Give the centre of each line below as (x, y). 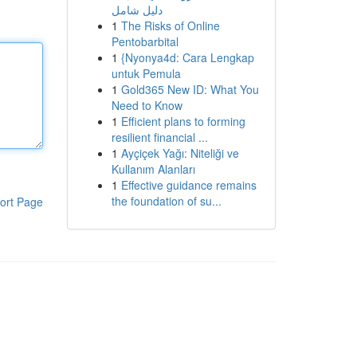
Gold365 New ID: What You (190, 89)
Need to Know (147, 105)
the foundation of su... (166, 201)
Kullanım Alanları (153, 169)
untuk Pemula (146, 73)
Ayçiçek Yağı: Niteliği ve (180, 153)
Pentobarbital (145, 41)
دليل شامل (137, 10)
